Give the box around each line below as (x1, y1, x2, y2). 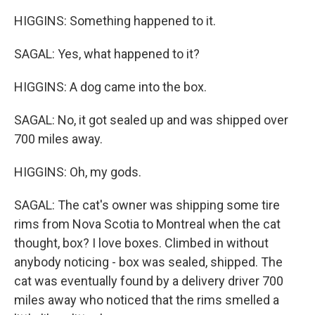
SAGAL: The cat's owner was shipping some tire (14, 198, 280, 212)
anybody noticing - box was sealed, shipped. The (14, 255, 283, 269)
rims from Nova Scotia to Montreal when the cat (14, 217, 281, 231)
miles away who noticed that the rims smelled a (14, 292, 279, 307)
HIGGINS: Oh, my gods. (14, 165, 141, 179)
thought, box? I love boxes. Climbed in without (14, 236, 269, 250)
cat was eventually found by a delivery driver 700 (14, 274, 283, 288)
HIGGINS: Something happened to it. (14, 13, 216, 28)
